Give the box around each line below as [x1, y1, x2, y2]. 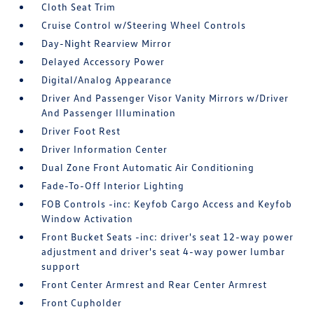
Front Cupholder [41, 296, 123, 309]
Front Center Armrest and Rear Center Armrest [41, 278, 268, 291]
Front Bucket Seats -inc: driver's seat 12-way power [41, 231, 294, 243]
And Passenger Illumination [41, 107, 177, 119]
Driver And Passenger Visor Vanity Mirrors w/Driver [41, 92, 289, 104]
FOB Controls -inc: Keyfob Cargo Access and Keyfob [41, 198, 293, 210]
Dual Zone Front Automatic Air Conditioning [41, 161, 255, 174]
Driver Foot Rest [41, 125, 121, 137]
